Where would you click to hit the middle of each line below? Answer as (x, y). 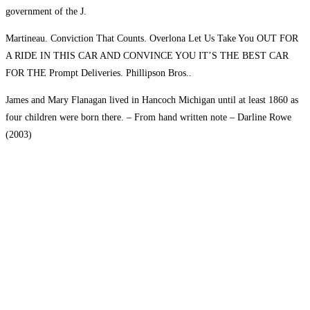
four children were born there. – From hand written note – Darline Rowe (148, 118)
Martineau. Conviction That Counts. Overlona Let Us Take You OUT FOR (152, 39)
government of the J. (46, 12)
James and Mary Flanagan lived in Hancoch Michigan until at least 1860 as (152, 100)
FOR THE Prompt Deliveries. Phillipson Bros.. (99, 73)
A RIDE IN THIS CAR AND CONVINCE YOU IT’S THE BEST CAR (147, 56)
